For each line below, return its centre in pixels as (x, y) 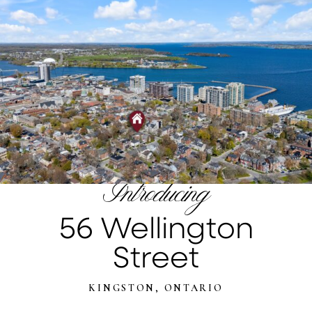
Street (156, 256)
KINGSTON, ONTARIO (156, 288)
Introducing (156, 198)
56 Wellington (156, 227)
